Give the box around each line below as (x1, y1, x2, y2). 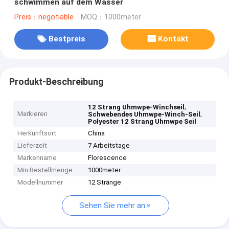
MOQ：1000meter (80, 12, 141, 21)
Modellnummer (17, 178, 63, 187)
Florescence (88, 154, 127, 162)
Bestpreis (48, 34, 85, 44)
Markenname (17, 154, 57, 162)
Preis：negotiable (14, 12, 74, 21)
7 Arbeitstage (88, 142, 130, 150)
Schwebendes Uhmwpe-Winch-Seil (88, 110, 201, 119)
